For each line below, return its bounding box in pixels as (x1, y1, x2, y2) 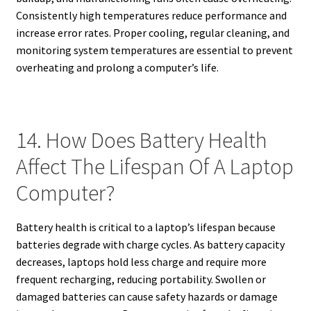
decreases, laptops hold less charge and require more (15, 254, 267, 269)
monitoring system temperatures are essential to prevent (15, 42, 293, 57)
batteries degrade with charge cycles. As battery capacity (15, 237, 285, 251)
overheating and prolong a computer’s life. (15, 60, 219, 74)
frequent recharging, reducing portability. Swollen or (15, 271, 266, 286)
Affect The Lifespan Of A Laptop (15, 153, 294, 181)
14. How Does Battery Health (15, 126, 267, 155)
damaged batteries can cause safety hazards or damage (15, 289, 278, 303)
